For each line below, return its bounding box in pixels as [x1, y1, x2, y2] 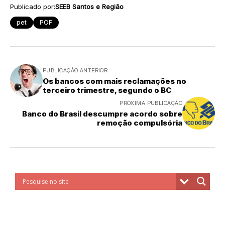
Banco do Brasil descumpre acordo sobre [22, 109, 182, 119]
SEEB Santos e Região [55, 3, 124, 11]
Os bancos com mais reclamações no [43, 76, 186, 86]
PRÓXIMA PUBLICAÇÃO [120, 99, 182, 107]
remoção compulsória [97, 118, 182, 128]
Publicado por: [10, 3, 55, 11]
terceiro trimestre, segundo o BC [43, 85, 171, 95]
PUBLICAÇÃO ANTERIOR [43, 67, 108, 74]
